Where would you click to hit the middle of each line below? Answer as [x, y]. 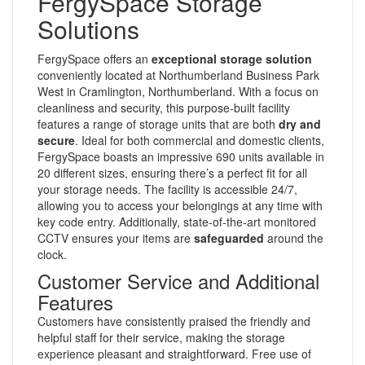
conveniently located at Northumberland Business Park [178, 75]
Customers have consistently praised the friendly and [174, 321]
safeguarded [229, 237]
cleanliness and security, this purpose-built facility [164, 107]
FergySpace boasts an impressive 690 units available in [181, 156]
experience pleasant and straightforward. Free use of [174, 353]
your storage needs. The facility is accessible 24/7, [167, 189]
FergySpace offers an [95, 58]
